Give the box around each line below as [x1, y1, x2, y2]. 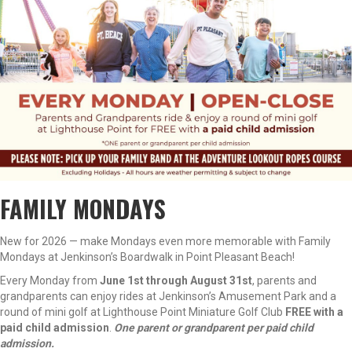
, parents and [252, 274, 317, 287]
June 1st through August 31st [100, 274, 252, 287]
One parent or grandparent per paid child [114, 321, 313, 334]
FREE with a [285, 306, 343, 318]
